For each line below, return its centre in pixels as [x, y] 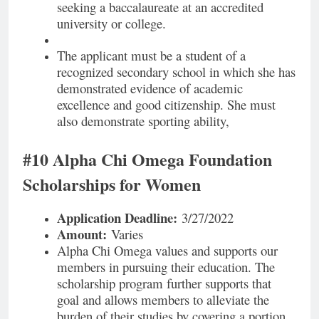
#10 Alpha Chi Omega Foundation [147, 159]
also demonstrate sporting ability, [143, 120]
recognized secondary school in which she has [176, 71]
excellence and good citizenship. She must [166, 104]
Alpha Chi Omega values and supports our [167, 251]
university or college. [111, 23]
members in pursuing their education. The [166, 267]
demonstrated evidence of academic [150, 88]
